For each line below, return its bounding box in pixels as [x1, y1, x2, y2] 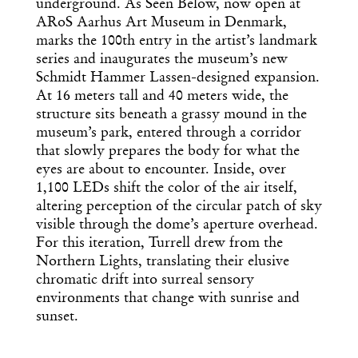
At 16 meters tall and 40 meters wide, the [36, 89, 288, 105]
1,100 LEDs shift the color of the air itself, [36, 181, 297, 197]
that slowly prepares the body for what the [36, 145, 300, 160]
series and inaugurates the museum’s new [36, 53, 288, 68]
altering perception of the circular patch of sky [36, 200, 322, 215]
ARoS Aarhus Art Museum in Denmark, [36, 16, 287, 31]
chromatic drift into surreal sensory [36, 273, 254, 288]
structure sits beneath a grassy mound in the [36, 108, 307, 123]
